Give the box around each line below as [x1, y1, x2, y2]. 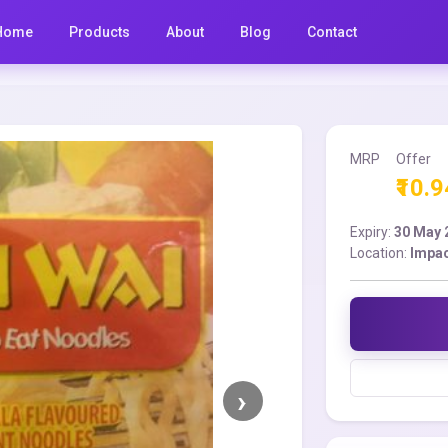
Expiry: [350, 224, 395, 240]
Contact [307, 23, 358, 40]
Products [69, 23, 131, 40]
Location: [350, 245, 411, 261]
